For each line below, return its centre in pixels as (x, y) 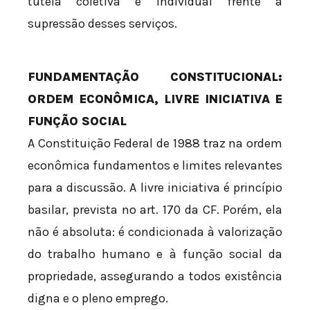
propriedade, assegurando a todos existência (155, 276)
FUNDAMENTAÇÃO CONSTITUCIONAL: (155, 76)
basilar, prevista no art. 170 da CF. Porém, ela (155, 209)
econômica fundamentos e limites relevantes (155, 165)
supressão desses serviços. (102, 23)
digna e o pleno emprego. (98, 298)
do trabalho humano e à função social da (155, 254)
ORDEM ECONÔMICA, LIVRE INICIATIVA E (155, 99)
